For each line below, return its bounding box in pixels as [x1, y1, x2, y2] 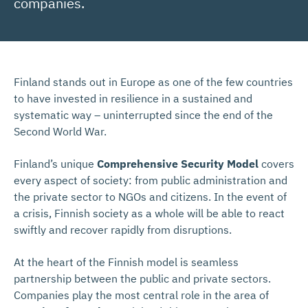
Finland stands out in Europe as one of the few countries [14, 75, 293, 89]
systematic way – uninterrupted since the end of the [14, 108, 273, 122]
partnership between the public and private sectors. [14, 272, 271, 285]
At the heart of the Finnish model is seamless [14, 255, 239, 269]
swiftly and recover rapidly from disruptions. [14, 223, 232, 236]
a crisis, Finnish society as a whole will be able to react [14, 206, 285, 220]
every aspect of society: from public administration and [14, 173, 287, 187]
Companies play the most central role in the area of [14, 288, 269, 302]
